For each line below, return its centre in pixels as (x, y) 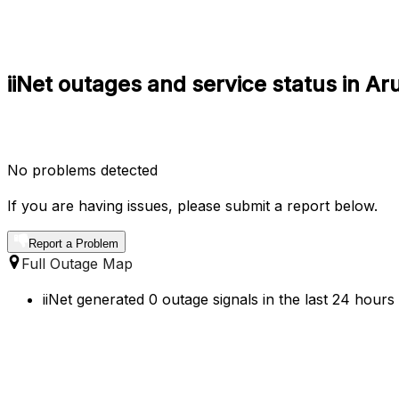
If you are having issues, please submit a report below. (192, 205)
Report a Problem (73, 243)
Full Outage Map (77, 263)
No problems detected (82, 170)
